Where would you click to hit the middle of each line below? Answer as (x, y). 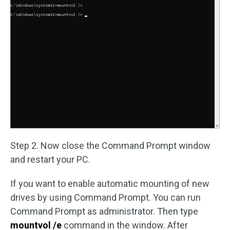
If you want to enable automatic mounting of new (110, 184)
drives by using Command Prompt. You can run (106, 198)
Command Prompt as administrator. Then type (104, 212)
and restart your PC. (50, 160)
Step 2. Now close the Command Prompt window (110, 146)
